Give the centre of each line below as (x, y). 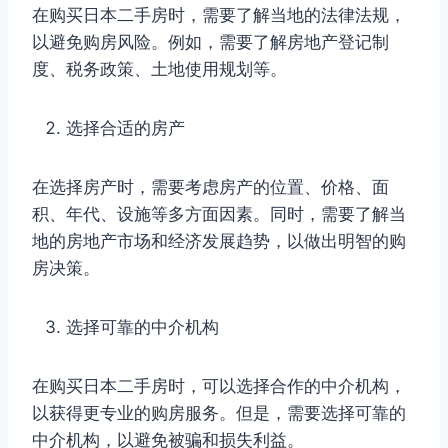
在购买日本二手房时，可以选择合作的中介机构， (219, 385)
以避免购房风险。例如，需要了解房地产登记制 (210, 41)
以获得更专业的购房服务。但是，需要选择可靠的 (219, 412)
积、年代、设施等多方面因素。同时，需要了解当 (219, 213)
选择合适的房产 (125, 127)
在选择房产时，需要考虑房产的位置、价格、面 (210, 186)
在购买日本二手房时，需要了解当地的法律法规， (219, 14)
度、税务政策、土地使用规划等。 (159, 68)
